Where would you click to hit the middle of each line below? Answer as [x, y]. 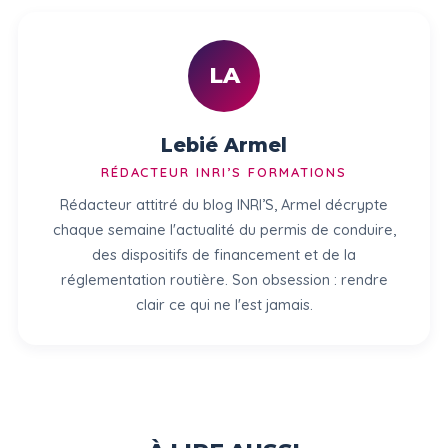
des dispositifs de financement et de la [224, 254]
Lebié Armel [224, 145]
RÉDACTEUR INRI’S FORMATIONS [224, 171]
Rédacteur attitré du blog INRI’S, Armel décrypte [224, 204]
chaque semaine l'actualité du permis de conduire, [224, 229]
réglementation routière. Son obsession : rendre [224, 279]
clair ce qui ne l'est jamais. [224, 304]
